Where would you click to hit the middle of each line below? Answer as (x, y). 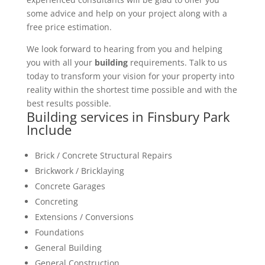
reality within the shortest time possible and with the (132, 89)
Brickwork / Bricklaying (79, 170)
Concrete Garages (70, 186)
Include (49, 129)
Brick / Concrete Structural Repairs (103, 155)
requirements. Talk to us (177, 62)
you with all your (60, 62)
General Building (68, 247)
